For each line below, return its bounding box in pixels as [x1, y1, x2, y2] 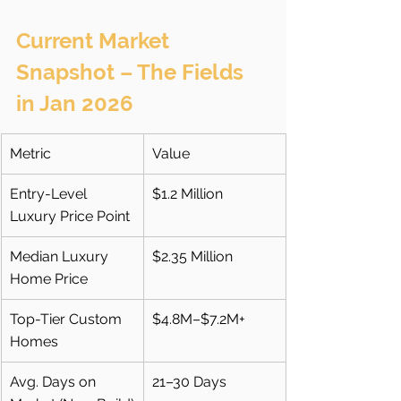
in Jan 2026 [16, 90, 133, 117]
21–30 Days [152, 373, 226, 391]
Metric [10, 145, 51, 163]
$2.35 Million [152, 248, 233, 266]
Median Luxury [10, 248, 112, 266]
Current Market [16, 28, 175, 55]
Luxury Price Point [10, 208, 130, 226]
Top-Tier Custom [10, 311, 125, 328]
